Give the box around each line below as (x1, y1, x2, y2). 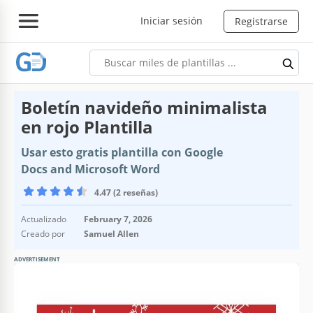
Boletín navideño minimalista (21, 95, 268, 119)
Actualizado (21, 212, 66, 225)
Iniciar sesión (140, 13, 203, 27)
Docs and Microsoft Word (21, 161, 160, 177)
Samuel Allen (84, 227, 139, 240)
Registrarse (235, 14, 288, 28)
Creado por (21, 227, 65, 240)
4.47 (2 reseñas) (94, 186, 158, 198)
